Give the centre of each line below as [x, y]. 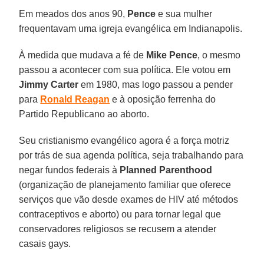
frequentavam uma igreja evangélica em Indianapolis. [131, 28]
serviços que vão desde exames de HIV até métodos [129, 199]
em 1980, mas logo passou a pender [156, 84]
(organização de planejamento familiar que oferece [125, 184]
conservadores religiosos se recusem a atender [118, 229]
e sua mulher [184, 14]
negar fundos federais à [70, 170]
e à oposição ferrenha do [163, 99]
